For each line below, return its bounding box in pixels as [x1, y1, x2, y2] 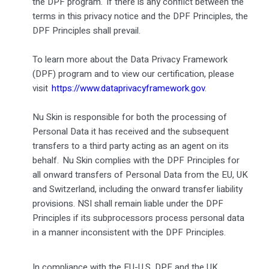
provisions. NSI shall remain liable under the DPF [32, 196, 223, 210]
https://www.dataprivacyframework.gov [51, 81, 205, 95]
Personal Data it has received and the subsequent [32, 124, 229, 138]
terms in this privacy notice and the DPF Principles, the [32, 9, 248, 23]
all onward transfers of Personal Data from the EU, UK [32, 168, 248, 181]
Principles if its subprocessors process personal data [32, 211, 244, 225]
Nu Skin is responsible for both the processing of [32, 110, 227, 124]
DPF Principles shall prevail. [32, 23, 141, 37]
